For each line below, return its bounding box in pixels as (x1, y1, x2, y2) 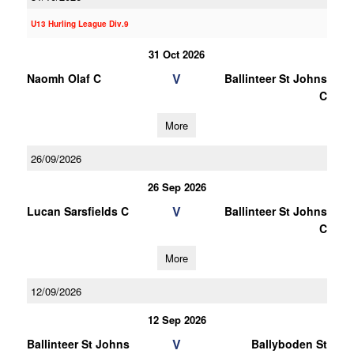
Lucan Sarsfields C (26, 203, 129, 219)
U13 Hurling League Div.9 (30, 18, 129, 29)
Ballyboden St (250, 336, 327, 352)
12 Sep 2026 (147, 312, 206, 327)
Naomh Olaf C (26, 70, 101, 86)
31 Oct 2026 (149, 47, 205, 62)
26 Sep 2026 (147, 179, 206, 194)
